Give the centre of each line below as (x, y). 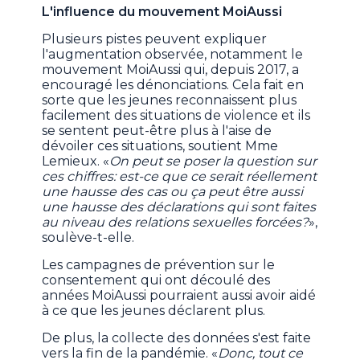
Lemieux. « (76, 162)
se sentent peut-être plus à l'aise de (157, 131)
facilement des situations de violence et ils (176, 116)
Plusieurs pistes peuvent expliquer (155, 39)
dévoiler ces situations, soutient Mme (160, 146)
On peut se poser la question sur (213, 162)
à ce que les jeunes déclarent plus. (154, 311)
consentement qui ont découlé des (156, 280)
